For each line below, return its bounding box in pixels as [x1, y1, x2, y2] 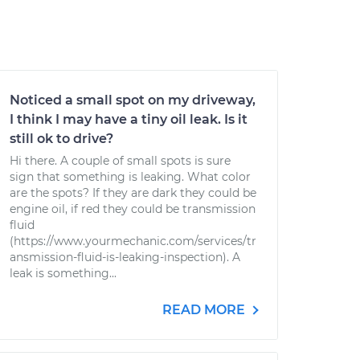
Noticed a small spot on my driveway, [10, 92, 256, 108]
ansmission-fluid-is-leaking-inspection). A [10, 250, 240, 264]
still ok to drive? [10, 131, 113, 146]
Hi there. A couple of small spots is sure [10, 153, 231, 168]
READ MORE [162, 302, 248, 317]
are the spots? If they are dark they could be [10, 186, 256, 200]
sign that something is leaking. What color [10, 170, 251, 184]
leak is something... [10, 266, 117, 280]
